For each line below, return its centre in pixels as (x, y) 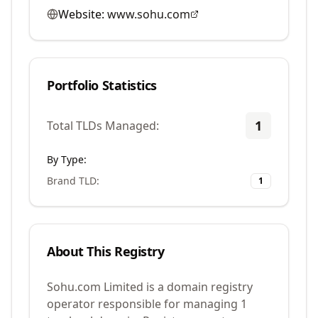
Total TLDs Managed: (103, 126)
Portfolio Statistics (102, 85)
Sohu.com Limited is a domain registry (150, 287)
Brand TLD (72, 181)
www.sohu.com (149, 14)
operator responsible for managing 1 (147, 304)
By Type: (67, 159)
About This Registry (106, 251)
